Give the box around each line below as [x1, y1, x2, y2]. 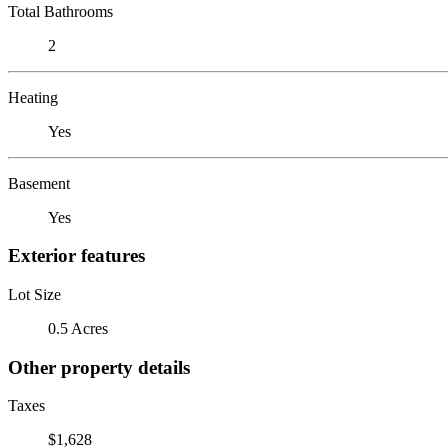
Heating [8, 88, 58, 106]
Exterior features [8, 245, 145, 267]
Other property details [8, 356, 190, 378]
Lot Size [8, 285, 61, 303]
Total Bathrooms [8, 2, 113, 20]
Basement [8, 174, 70, 192]
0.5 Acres [48, 319, 108, 337]
